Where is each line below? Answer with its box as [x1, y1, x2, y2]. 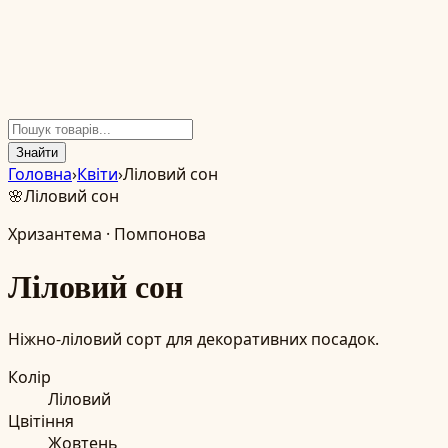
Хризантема [8, 223, 102, 245]
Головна [8, 163, 72, 185]
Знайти [16, 145, 58, 160]
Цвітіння [8, 409, 74, 432]
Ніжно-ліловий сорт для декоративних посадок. [8, 327, 379, 350]
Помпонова [114, 223, 206, 245]
